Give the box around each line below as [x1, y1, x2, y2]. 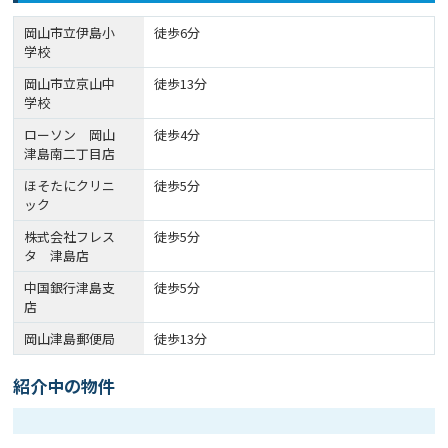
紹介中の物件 [13, 373, 116, 399]
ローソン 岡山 [24, 125, 116, 145]
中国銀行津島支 [24, 278, 116, 298]
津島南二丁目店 [24, 144, 116, 164]
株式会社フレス [24, 227, 116, 247]
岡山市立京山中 [24, 74, 116, 94]
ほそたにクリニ [24, 176, 116, 196]
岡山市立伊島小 [24, 23, 116, 43]
